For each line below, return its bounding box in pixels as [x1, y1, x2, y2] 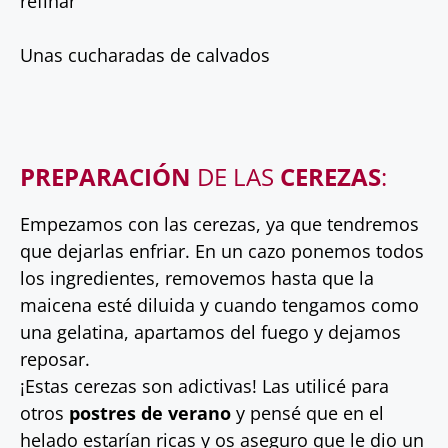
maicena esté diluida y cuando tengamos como [20, 292, 419, 317]
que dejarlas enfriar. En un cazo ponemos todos [20, 238, 424, 263]
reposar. [20, 346, 90, 371]
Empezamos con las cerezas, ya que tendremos [20, 211, 419, 236]
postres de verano [69, 400, 231, 425]
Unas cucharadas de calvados [20, 42, 270, 67]
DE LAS [191, 159, 280, 193]
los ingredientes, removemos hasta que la [20, 265, 374, 290]
